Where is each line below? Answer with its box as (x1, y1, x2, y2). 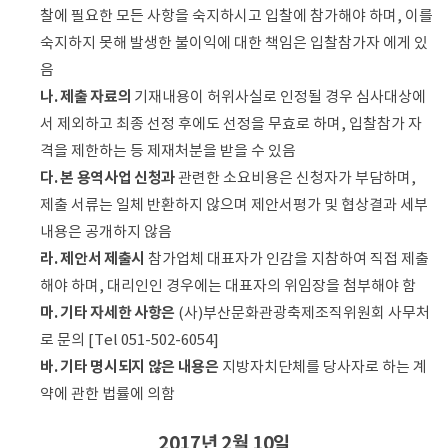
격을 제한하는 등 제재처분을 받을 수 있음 (40, 142, 296, 160)
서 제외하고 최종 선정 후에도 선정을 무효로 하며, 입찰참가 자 (40, 115, 422, 133)
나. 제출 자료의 (40, 87, 132, 106)
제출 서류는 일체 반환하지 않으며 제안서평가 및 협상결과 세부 (40, 196, 428, 214)
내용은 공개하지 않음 (40, 223, 172, 241)
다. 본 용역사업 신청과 (40, 168, 176, 187)
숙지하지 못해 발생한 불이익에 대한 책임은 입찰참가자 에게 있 (40, 34, 428, 52)
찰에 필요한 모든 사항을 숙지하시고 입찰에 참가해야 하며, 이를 (40, 7, 433, 25)
